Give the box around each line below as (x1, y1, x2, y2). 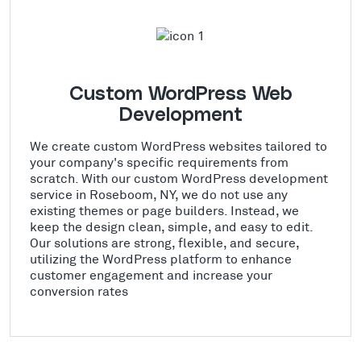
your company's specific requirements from (30, 154, 288, 170)
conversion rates (30, 283, 128, 299)
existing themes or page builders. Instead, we (30, 202, 299, 218)
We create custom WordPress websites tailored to (30, 138, 327, 154)
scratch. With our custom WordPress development (30, 170, 328, 186)
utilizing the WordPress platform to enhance (30, 251, 292, 267)
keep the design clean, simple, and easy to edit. (30, 218, 313, 234)
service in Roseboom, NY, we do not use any (30, 186, 288, 202)
